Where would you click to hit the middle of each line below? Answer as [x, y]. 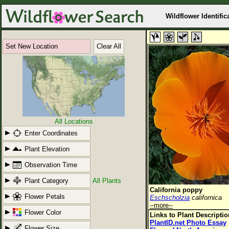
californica [207, 198]
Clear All [109, 46]
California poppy [176, 190]
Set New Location [32, 46]
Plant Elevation [47, 149]
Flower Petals [45, 197]
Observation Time [51, 165]
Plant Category [47, 181]
